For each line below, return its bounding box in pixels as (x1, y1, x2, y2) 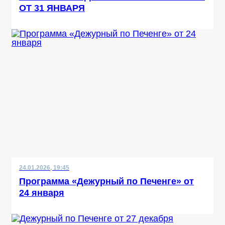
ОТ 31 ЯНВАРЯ (19, 3, 85, 13)
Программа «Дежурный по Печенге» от (19, 176, 194, 186)
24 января (19, 188, 64, 198)
